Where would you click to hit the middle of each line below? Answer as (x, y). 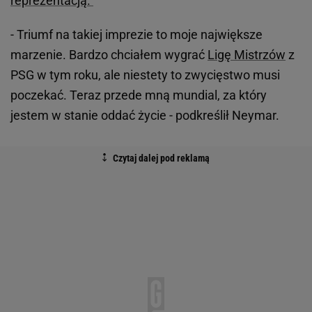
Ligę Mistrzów (247, 55)
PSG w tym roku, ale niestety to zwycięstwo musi (145, 75)
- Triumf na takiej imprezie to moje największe (136, 35)
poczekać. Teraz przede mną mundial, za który (139, 95)
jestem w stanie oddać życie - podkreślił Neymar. (145, 116)
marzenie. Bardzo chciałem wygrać (109, 55)
